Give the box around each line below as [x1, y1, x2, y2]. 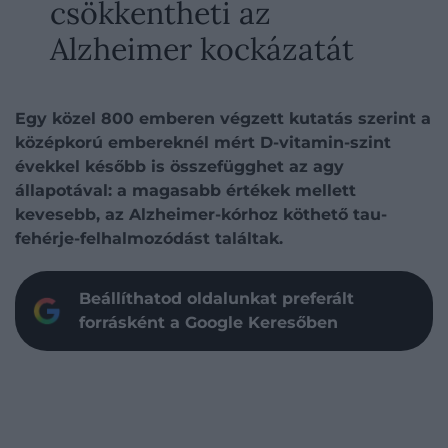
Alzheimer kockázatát [50, 29, 354, 68]
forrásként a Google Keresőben [79, 313, 338, 332]
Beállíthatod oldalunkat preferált [79, 289, 354, 308]
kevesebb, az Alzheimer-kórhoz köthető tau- [15, 205, 387, 224]
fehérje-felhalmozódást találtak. [15, 229, 283, 248]
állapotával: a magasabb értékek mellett [15, 181, 356, 200]
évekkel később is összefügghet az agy [15, 157, 344, 176]
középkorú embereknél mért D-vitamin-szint [15, 133, 391, 152]
